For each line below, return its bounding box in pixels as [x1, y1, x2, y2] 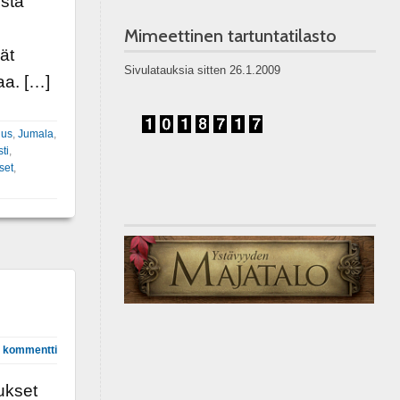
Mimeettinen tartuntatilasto [123, 25, 337, 46]
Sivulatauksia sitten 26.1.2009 [123, 63, 280, 77]
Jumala [17, 128, 54, 140]
